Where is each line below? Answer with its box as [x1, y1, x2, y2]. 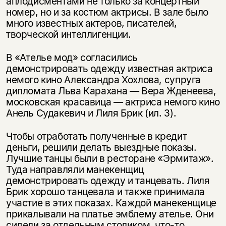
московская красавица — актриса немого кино [6, 95, 220, 108]
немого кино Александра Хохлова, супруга [6, 73, 201, 86]
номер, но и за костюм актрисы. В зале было [6, 6, 208, 19]
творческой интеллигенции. [6, 28, 131, 41]
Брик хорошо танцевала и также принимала [6, 185, 205, 198]
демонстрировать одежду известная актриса [6, 62, 213, 75]
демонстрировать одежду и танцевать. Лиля [6, 174, 210, 187]
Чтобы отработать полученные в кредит [6, 130, 187, 142]
